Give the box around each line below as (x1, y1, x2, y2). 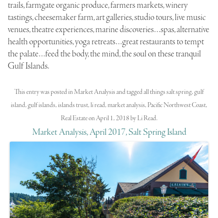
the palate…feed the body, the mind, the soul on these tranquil (8, 48, 201, 60)
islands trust (58, 101, 88, 110)
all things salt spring (144, 88, 192, 97)
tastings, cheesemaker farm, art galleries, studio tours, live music (8, 11, 206, 23)
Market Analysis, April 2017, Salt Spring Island (32, 127, 186, 139)
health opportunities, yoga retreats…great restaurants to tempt (8, 36, 204, 48)
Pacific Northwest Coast (147, 101, 206, 110)
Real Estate (60, 114, 88, 124)
